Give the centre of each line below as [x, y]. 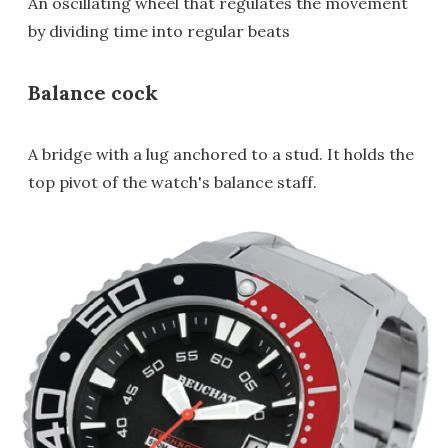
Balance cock [93, 93]
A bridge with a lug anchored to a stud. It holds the [221, 154]
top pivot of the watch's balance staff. [172, 182]
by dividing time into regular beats [159, 31]
